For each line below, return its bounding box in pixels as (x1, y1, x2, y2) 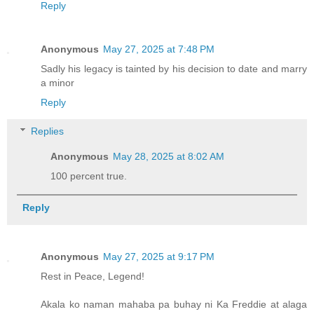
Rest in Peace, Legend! (41, 271, 144, 282)
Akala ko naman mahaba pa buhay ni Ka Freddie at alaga (41, 299, 307, 310)
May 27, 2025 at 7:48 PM (103, 43, 214, 55)
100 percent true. (50, 170, 128, 182)
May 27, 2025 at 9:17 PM (103, 251, 214, 263)
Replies (31, 125, 64, 137)
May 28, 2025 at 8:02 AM (113, 151, 225, 163)
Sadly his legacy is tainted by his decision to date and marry (41, 62, 307, 74)
